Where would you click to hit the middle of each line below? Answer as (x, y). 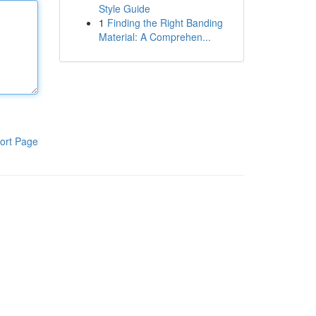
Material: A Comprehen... (154, 37)
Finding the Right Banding (165, 23)
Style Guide (124, 8)
